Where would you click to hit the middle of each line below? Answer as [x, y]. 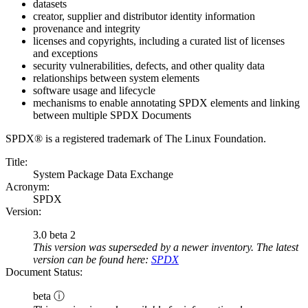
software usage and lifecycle [94, 91]
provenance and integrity [87, 29]
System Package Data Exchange [103, 175]
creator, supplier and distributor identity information [144, 16]
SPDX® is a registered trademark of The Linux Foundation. [136, 139]
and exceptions [65, 54]
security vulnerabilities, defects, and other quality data [149, 66]
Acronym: [27, 187]
